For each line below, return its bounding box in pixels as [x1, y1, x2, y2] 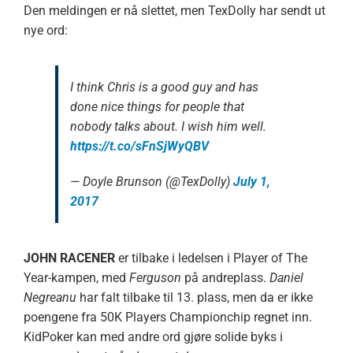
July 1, [232, 173, 270, 189]
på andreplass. [180, 269, 269, 285]
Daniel [269, 269, 303, 285]
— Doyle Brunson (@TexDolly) [69, 173, 233, 189]
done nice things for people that [69, 98, 244, 114]
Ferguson [128, 269, 181, 285]
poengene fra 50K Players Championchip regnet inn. [23, 309, 312, 325]
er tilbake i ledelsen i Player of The [114, 250, 307, 266]
